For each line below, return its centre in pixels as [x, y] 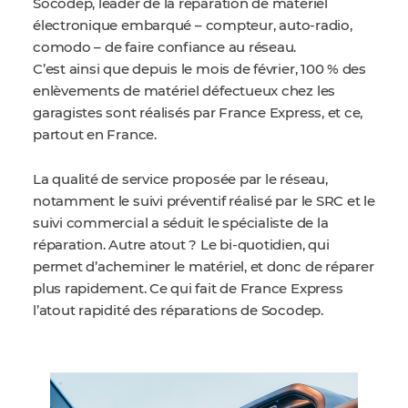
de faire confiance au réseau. [200, 48]
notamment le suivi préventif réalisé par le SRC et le [204, 202]
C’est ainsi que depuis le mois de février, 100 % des [200, 70]
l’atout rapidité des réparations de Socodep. [178, 311]
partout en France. [95, 135]
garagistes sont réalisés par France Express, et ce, [198, 113]
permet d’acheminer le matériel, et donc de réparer [204, 267]
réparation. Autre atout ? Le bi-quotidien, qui [181, 245]
